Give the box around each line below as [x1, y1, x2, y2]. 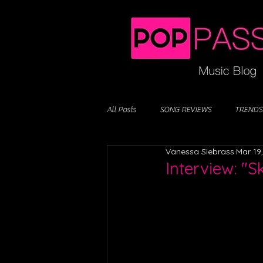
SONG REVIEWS [160, 104, 211, 114]
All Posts [107, 104, 136, 114]
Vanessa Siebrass [166, 146, 234, 157]
